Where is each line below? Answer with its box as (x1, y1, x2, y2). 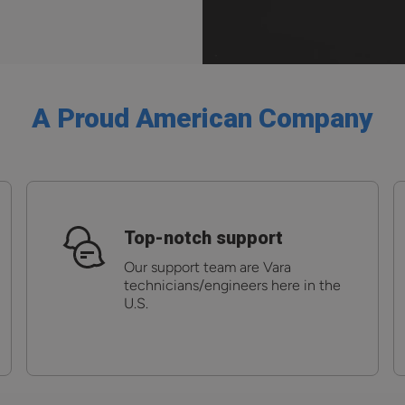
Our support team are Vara (123, 258, 291, 276)
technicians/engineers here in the (123, 276, 341, 294)
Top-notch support (123, 226, 283, 249)
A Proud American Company (32, 101, 373, 134)
